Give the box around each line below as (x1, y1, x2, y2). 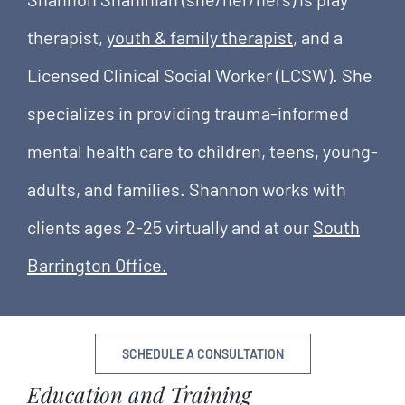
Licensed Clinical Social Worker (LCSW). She (27, 63, 372, 86)
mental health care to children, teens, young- (27, 139, 378, 162)
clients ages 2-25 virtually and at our (27, 215, 313, 238)
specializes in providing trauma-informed (27, 101, 349, 124)
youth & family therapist (107, 25, 293, 48)
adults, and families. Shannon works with (27, 177, 346, 200)
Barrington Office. (27, 253, 167, 276)
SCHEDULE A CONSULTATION (121, 345, 284, 362)
